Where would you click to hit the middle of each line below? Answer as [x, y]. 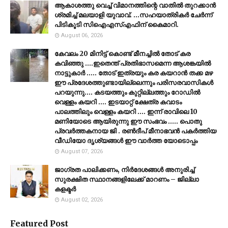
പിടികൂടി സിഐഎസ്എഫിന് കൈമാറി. [117, 25]
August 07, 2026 [82, 152]
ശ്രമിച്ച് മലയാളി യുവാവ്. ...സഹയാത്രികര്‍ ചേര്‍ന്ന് [133, 15]
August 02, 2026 [82, 200]
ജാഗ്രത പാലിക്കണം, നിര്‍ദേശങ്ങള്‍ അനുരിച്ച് [124, 170]
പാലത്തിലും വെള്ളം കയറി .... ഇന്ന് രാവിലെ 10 [126, 112]
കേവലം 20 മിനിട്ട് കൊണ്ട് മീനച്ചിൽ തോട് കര [122, 54]
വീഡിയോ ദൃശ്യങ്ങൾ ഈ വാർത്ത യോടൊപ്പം [126, 141]
